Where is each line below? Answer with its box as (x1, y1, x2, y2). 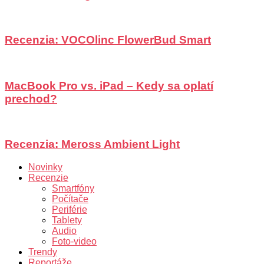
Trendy (28, 246, 57, 257)
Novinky (28, 161, 62, 172)
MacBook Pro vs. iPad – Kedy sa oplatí (5, 79, 213, 92)
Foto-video (52, 236, 97, 246)
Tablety (52, 214, 82, 225)
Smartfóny (52, 183, 94, 193)
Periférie (52, 204, 87, 214)
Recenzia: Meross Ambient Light (5, 138, 180, 151)
